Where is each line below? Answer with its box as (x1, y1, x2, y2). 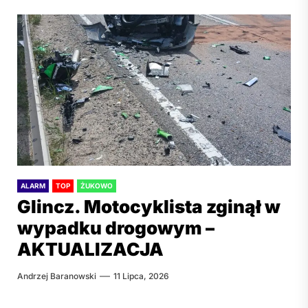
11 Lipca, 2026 (113, 271, 169, 281)
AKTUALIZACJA (17, 239, 164, 260)
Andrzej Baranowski (17, 271, 96, 281)
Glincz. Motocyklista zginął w (17, 196, 280, 217)
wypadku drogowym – (17, 217, 214, 239)
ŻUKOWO (80, 181, 113, 190)
